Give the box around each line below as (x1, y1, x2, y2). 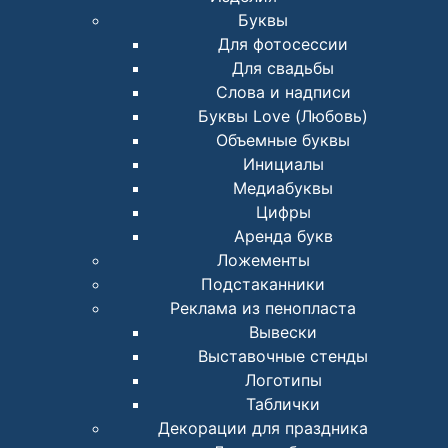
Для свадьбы (232, 58, 334, 79)
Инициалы (242, 154, 324, 175)
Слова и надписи (215, 82, 351, 103)
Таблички (246, 394, 320, 415)
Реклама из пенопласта (170, 298, 356, 319)
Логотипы (244, 370, 322, 391)
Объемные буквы (216, 130, 350, 151)
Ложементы (216, 250, 310, 271)
